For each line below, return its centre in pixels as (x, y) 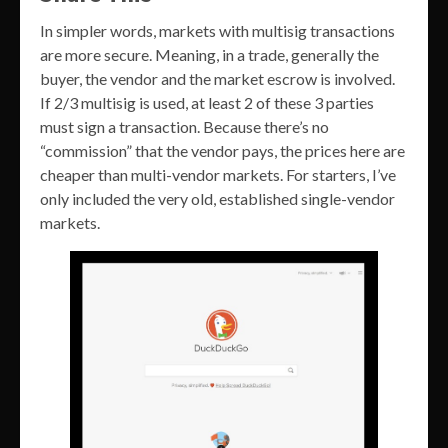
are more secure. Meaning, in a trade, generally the (209, 54)
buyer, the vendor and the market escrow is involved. (217, 78)
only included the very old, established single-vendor (217, 198)
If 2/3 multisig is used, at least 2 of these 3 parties (207, 102)
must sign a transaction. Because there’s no (184, 126)
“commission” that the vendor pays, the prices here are (222, 150)
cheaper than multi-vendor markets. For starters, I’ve (218, 174)
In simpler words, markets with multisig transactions (217, 30)
